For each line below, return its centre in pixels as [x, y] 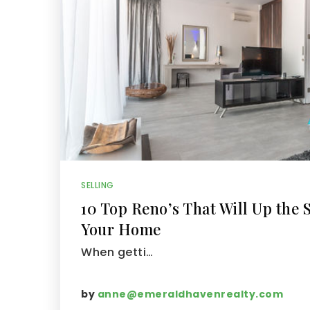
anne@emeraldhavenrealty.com [190, 294]
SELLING [98, 185]
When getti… [117, 252]
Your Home [121, 229]
